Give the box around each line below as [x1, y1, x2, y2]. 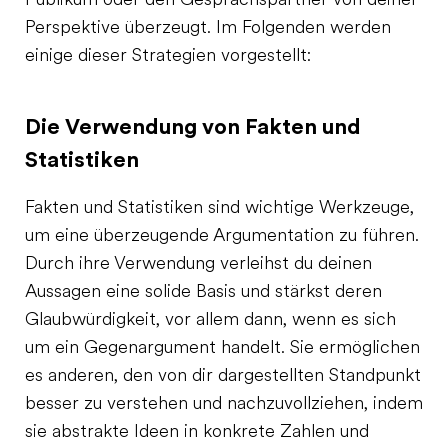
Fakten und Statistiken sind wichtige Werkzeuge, [25, 199, 414, 218]
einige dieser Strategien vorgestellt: [25, 47, 311, 66]
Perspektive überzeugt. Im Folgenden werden [25, 19, 391, 38]
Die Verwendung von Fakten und [25, 116, 361, 138]
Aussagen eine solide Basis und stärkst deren [25, 283, 382, 302]
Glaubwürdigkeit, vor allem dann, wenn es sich [25, 311, 396, 330]
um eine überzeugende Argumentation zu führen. [25, 227, 419, 246]
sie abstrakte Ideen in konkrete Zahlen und [25, 423, 369, 442]
